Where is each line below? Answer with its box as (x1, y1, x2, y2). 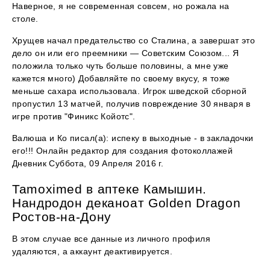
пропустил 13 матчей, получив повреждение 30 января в (12, 99, 251, 109)
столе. (12, 14, 39, 24)
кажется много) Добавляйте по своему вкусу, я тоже (12, 74, 230, 84)
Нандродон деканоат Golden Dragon (12, 196, 241, 210)
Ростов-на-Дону (12, 210, 111, 224)
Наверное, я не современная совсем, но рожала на (12, 1, 230, 11)
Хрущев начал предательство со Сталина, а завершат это (12, 36, 256, 46)
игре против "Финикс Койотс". (12, 111, 136, 122)
